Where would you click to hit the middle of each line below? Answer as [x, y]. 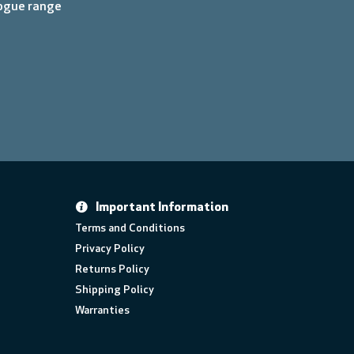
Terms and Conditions [130, 229]
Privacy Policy [110, 249]
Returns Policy [113, 270]
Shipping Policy [115, 290]
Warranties [103, 311]
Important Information [162, 208]
